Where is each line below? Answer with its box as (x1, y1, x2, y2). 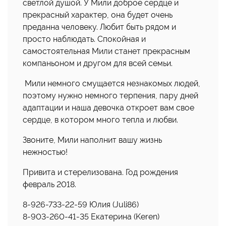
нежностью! (23, 147, 68, 157)
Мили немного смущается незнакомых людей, (23, 79, 200, 88)
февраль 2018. (23, 180, 76, 189)
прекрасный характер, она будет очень (23, 10, 173, 20)
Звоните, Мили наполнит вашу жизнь (23, 135, 162, 145)
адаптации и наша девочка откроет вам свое (23, 103, 194, 112)
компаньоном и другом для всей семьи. (23, 59, 173, 68)
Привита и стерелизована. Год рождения (23, 167, 178, 177)
